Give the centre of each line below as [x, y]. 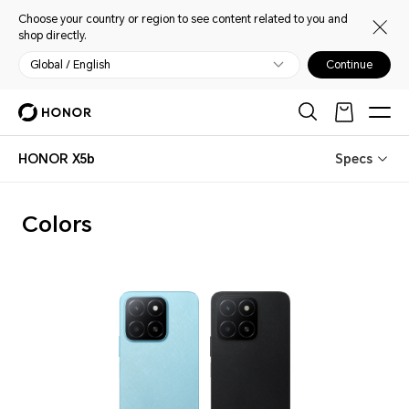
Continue [349, 65]
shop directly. [52, 36]
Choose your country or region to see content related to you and [183, 19]
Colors [95, 376]
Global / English [70, 65]
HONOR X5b [57, 159]
